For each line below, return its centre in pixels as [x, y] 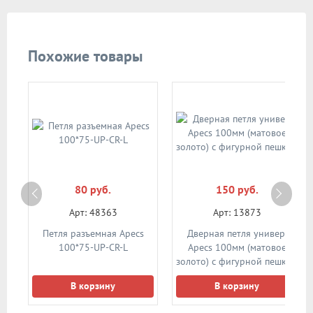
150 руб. [237, 189]
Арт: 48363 [93, 212]
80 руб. [93, 189]
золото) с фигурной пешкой [237, 261]
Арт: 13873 [237, 212]
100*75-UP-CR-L [93, 247]
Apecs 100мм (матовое [237, 247]
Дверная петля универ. [237, 233]
